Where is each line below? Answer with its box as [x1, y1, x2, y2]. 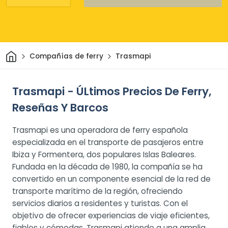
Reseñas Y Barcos [12, 99, 108, 116]
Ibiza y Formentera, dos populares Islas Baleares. [12, 149, 196, 160]
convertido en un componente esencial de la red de [12, 173, 211, 184]
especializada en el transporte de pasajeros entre [12, 136, 204, 148]
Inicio [16, 48, 36, 58]
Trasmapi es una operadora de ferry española [12, 124, 188, 135]
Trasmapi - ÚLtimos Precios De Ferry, [12, 83, 211, 99]
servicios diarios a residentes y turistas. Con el [12, 197, 188, 209]
